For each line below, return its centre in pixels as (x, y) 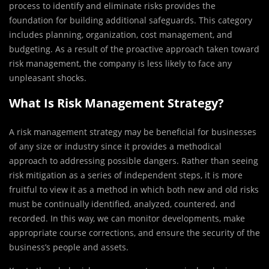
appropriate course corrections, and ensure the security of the (134, 233)
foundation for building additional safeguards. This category (131, 20)
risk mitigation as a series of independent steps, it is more (126, 175)
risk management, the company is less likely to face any (120, 64)
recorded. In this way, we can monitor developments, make (127, 219)
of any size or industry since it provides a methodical (115, 147)
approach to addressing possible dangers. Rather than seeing (134, 161)
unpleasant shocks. (48, 78)
